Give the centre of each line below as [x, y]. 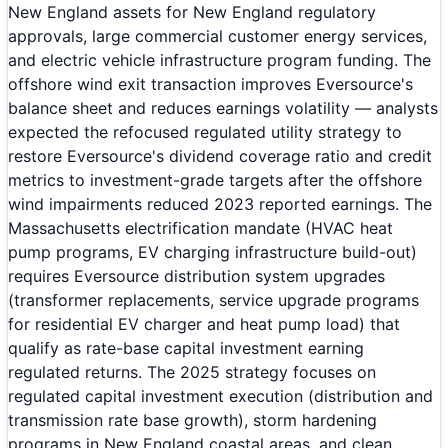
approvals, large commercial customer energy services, [217, 36]
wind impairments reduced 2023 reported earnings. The [220, 204]
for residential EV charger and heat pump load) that [204, 324]
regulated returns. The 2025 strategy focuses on [192, 372]
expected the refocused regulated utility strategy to [205, 132]
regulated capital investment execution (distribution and [220, 396]
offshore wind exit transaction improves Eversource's [210, 84]
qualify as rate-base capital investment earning [186, 348]
